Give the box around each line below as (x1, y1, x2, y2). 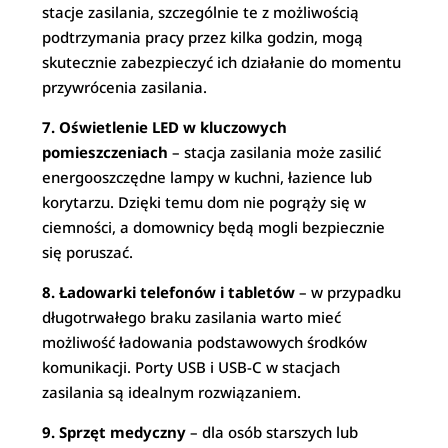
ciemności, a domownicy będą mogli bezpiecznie (42, 217, 386, 237)
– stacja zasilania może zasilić (168, 142, 382, 162)
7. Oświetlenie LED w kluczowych (42, 117, 288, 137)
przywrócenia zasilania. (42, 77, 208, 97)
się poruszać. (42, 242, 134, 262)
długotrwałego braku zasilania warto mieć (42, 307, 342, 327)
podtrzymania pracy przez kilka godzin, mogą (42, 27, 364, 47)
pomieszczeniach (42, 142, 169, 162)
